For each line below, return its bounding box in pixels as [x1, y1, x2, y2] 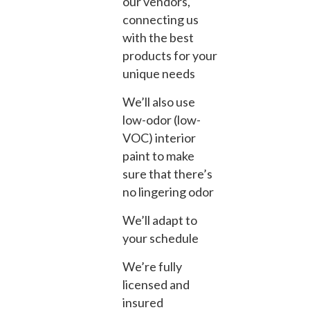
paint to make [122, 147, 194, 163]
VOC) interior [122, 129, 196, 145]
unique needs [122, 65, 195, 81]
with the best [122, 29, 194, 45]
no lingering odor [122, 183, 214, 199]
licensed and [122, 276, 190, 292]
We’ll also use [122, 93, 195, 109]
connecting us [122, 11, 199, 27]
